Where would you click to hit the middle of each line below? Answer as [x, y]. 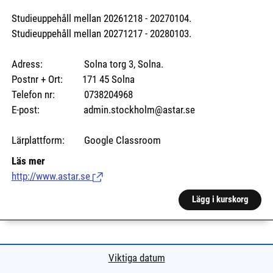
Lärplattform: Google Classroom [86, 140]
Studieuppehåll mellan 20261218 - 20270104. [101, 18]
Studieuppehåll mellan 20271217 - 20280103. [101, 34]
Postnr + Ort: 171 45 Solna [73, 79]
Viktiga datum [136, 258]
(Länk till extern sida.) [136, 177]
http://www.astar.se [52, 177]
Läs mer [28, 161]
